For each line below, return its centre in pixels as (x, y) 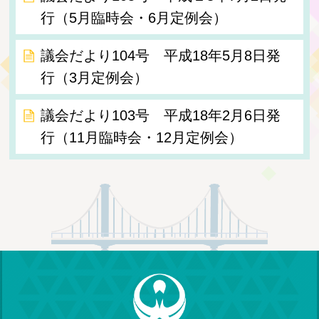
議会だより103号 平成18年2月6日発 (160, 115)
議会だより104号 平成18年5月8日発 (160, 56)
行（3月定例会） (94, 78)
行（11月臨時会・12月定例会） (141, 137)
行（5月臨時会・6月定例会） (134, 18)
